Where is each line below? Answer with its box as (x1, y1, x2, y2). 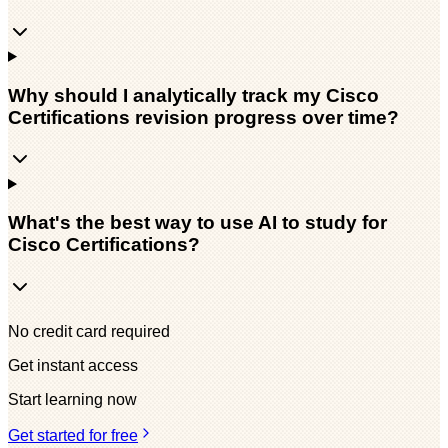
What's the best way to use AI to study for (8, 212, 387, 234)
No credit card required (8, 322, 170, 340)
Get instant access (8, 356, 138, 374)
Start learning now (8, 390, 137, 408)
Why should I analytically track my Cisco (8, 84, 379, 106)
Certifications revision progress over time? (8, 106, 399, 128)
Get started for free (8, 426, 138, 444)
